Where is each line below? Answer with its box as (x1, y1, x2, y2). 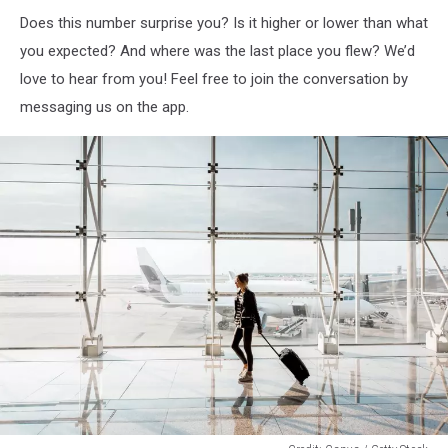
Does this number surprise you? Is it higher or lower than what (20, 13, 428, 32)
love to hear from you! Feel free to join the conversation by (20, 69, 408, 88)
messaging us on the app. (20, 97, 189, 116)
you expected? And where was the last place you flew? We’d (20, 41, 415, 60)
